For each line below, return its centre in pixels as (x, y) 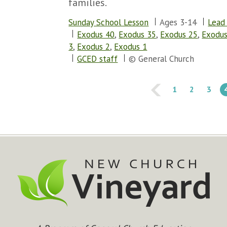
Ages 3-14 (178, 22)
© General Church (162, 59)
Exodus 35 (138, 34)
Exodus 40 (96, 34)
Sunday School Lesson (109, 22)
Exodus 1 (131, 47)
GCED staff (98, 59)
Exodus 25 (179, 34)
